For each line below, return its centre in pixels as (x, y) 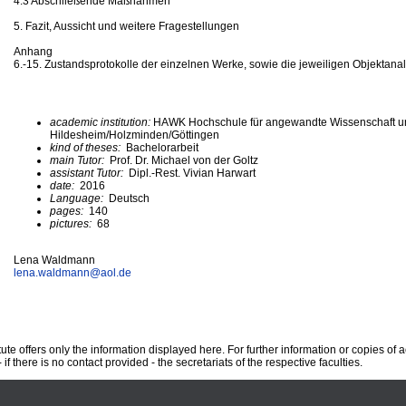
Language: (79, 198)
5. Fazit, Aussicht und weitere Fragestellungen (126, 26)
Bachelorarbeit (161, 147)
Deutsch (129, 198)
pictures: (72, 223)
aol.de (116, 272)
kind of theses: (87, 147)
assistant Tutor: (89, 173)
